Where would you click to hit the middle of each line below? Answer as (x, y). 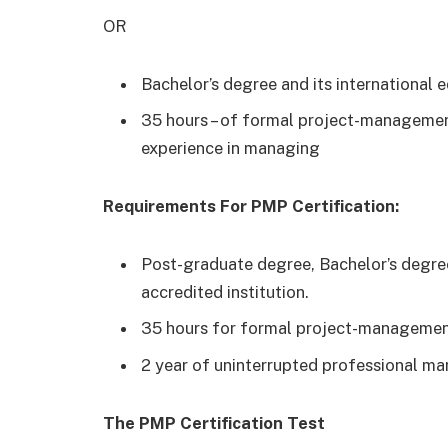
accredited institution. (225, 292)
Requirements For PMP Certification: (253, 206)
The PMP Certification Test (214, 422)
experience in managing (230, 148)
